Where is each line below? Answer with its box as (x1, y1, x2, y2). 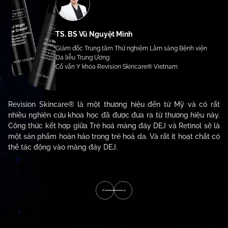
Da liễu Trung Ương (55, 54, 110, 62)
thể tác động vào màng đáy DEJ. (8, 142, 118, 151)
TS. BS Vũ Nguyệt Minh (55, 30, 133, 39)
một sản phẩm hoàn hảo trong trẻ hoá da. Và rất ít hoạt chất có (8, 132, 220, 140)
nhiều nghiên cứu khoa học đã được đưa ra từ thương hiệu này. (8, 110, 220, 119)
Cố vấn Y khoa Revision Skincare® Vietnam (55, 63, 178, 71)
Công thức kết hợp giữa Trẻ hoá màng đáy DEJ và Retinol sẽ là (8, 121, 220, 130)
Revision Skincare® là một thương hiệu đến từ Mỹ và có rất (8, 100, 220, 108)
